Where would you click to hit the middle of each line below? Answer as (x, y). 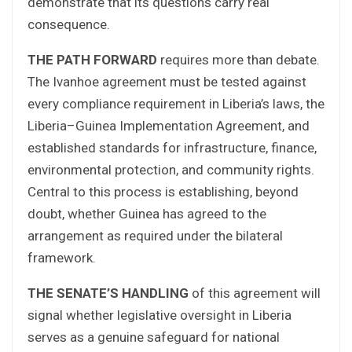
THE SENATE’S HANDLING (108, 293)
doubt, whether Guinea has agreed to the (147, 213)
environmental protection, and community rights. (171, 169)
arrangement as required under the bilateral (155, 235)
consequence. (69, 24)
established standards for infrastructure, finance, (172, 147)
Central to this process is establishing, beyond (163, 191)
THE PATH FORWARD (92, 59)
